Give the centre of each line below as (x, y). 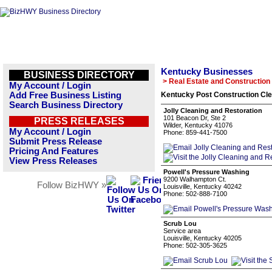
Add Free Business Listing (65, 95)
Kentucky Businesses (207, 72)
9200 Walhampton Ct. (195, 179)
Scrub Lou (180, 223)
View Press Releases (53, 161)
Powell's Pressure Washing (206, 172)
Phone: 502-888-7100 (195, 194)
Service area (182, 231)
